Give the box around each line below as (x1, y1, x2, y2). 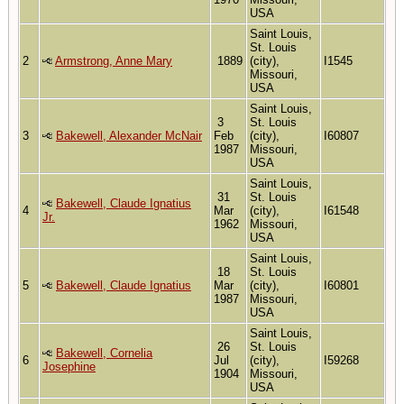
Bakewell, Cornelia (56, 345, 152, 360)
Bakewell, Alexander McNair (56, 128, 202, 142)
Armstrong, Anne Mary (55, 53, 172, 68)
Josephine (42, 359, 96, 373)
